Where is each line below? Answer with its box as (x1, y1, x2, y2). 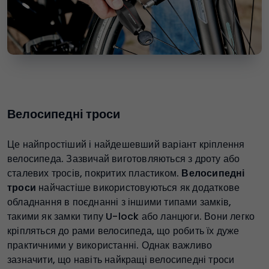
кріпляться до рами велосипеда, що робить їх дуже (7, 223, 240, 238)
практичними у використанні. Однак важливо (7, 238, 213, 252)
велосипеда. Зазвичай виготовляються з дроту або (7, 151, 240, 166)
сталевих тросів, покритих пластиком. (7, 166, 182, 180)
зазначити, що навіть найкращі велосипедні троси (7, 252, 235, 267)
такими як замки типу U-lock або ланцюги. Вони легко (7, 209, 255, 223)
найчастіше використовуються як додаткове (36, 180, 240, 195)
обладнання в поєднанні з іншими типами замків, (7, 195, 232, 209)
